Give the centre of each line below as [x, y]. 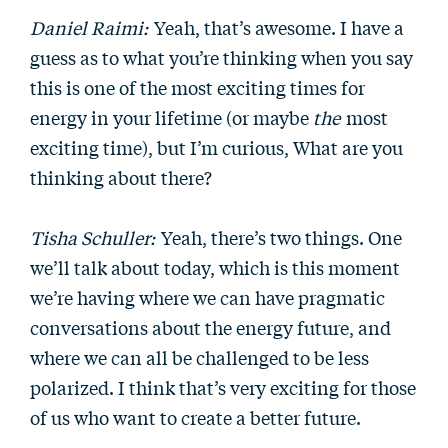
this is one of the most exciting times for [197, 87]
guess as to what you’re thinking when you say [221, 57]
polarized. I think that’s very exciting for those [223, 387]
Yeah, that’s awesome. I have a [277, 27]
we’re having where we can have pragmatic [207, 297]
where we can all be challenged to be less [199, 357]
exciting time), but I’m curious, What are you [216, 147]
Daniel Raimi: [89, 27]
